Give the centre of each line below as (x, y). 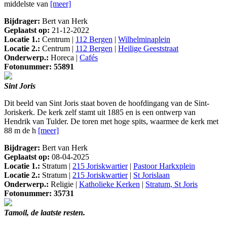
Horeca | (64, 58)
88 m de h (21, 131)
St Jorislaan (152, 175)
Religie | (64, 184)
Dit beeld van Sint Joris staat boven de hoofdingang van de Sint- (107, 103)
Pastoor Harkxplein (164, 166)
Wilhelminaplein (144, 40)
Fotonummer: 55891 (39, 67)
